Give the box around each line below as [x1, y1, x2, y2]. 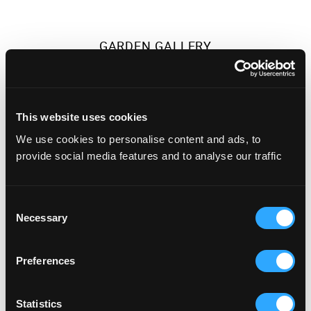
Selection [5, 214, 47, 226]
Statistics [16, 297, 62, 310]
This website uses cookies [16, 111, 148, 123]
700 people [121, 236, 190, 255]
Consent [5, 197, 44, 210]
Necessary [16, 211, 67, 224]
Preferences [16, 254, 76, 267]
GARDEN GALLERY [99, 37, 212, 54]
